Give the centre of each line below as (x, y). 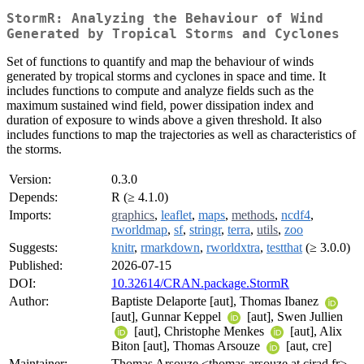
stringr (205, 230)
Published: (36, 266)
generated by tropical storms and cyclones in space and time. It (166, 76)
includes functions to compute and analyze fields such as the (160, 91)
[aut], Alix (314, 331)
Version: (30, 180)
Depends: (33, 197)
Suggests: (33, 248)
